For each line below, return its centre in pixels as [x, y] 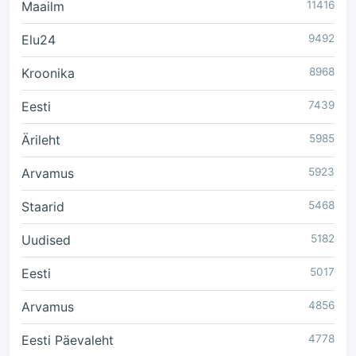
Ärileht [41, 140]
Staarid [43, 207]
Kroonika [48, 73]
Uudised [46, 240]
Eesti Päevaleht [68, 340]
